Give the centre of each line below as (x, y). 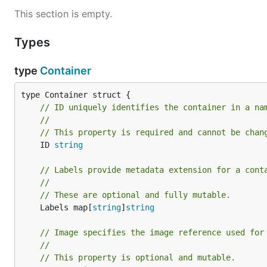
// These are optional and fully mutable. (135, 195)
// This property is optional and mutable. (138, 257)
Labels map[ (66, 207)
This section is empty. (63, 14)
